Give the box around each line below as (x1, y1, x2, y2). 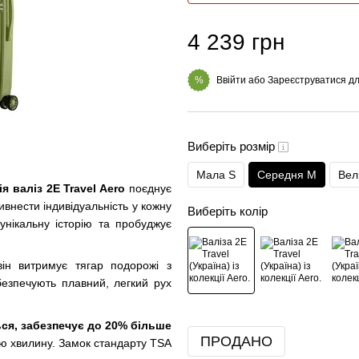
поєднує (125, 182, 172, 195)
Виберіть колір (188, 204, 268, 218)
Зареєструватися (268, 74, 346, 86)
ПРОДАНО (200, 333, 272, 349)
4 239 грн (188, 30, 284, 54)
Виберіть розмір (188, 139, 278, 153)
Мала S (196, 168, 236, 181)
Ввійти (216, 74, 246, 86)
